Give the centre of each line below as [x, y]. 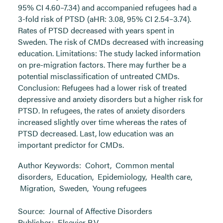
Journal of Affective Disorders [101, 211]
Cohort [98, 165]
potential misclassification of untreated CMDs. [99, 76]
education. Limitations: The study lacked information [109, 53]
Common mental [145, 165]
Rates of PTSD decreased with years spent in [96, 30]
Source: [32, 211]
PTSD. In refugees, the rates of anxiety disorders [102, 110]
